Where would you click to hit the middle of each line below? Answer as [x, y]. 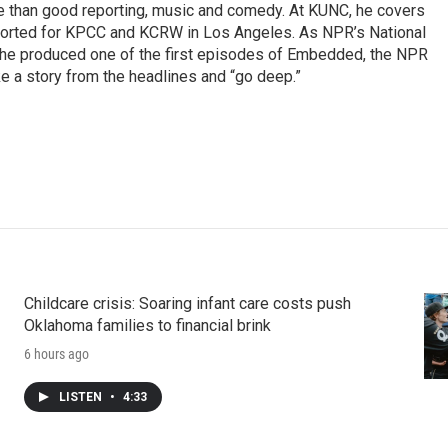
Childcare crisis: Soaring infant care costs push [187, 303]
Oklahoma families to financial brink [147, 325]
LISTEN [81, 396]
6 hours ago [56, 353]
